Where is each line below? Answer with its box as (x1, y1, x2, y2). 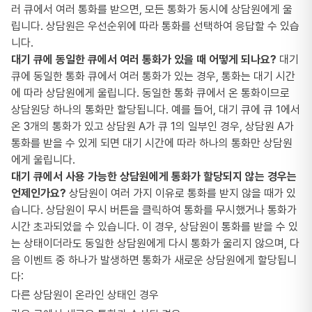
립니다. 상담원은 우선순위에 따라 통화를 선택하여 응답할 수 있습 (11, 19, 299, 33)
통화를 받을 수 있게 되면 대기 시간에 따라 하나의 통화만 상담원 (11, 136, 292, 150)
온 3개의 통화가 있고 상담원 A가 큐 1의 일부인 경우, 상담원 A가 (11, 120, 294, 133)
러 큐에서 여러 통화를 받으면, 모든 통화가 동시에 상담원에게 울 (11, 3, 292, 16)
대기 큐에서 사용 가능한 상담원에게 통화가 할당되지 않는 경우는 (11, 170, 297, 183)
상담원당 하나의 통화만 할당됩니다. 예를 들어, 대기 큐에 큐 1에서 (11, 103, 300, 116)
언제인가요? (11, 187, 66, 200)
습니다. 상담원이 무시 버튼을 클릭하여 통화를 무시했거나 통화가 (11, 203, 297, 217)
